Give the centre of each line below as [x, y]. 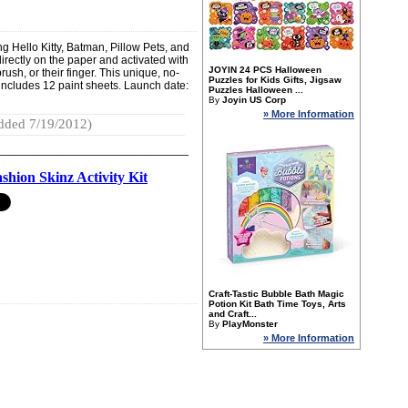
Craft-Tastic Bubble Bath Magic [276, 294]
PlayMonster [250, 324]
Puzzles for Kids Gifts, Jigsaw [275, 80]
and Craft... [233, 314]
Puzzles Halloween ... [256, 90]
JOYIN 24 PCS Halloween [265, 70]
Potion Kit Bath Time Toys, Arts [277, 304]
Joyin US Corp [254, 100]
